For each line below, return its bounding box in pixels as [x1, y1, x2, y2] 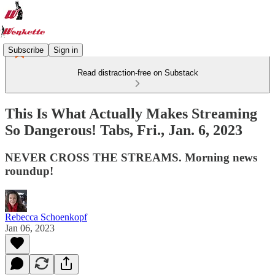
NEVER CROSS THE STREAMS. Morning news [5, 150, 257, 164]
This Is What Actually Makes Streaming [5, 105, 257, 122]
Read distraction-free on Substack [77, 68, 198, 77]
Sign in [53, 45, 78, 55]
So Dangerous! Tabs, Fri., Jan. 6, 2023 [5, 122, 242, 138]
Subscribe [8, 45, 44, 55]
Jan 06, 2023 [5, 222, 55, 233]
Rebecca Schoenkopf [5, 211, 87, 222]
